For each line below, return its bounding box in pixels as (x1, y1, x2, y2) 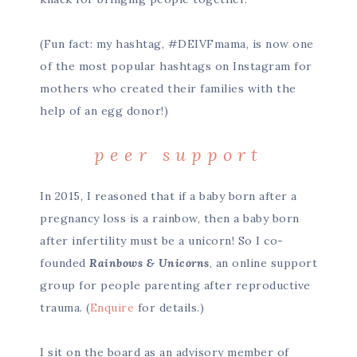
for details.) (134, 300, 204, 315)
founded (40, 256, 89, 270)
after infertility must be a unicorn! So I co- (40, 233, 284, 248)
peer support (94, 143, 263, 166)
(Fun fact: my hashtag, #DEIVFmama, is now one (40, 37, 314, 51)
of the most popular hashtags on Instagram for (40, 59, 312, 73)
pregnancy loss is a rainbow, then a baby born (40, 211, 300, 226)
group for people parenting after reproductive (40, 278, 311, 292)
